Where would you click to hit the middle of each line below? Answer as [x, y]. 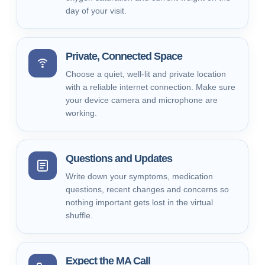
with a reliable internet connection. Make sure [151, 87]
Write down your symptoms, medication [139, 176]
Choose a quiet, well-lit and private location [146, 74]
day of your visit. [96, 11]
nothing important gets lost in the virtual [139, 202]
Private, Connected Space [124, 56]
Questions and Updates [119, 159]
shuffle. [79, 215]
